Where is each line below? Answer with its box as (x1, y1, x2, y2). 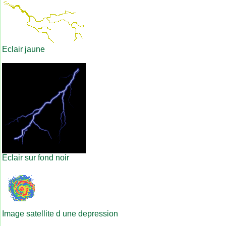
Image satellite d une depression (2, 209, 118, 218)
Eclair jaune (2, 45, 45, 54)
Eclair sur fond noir (2, 153, 69, 162)
